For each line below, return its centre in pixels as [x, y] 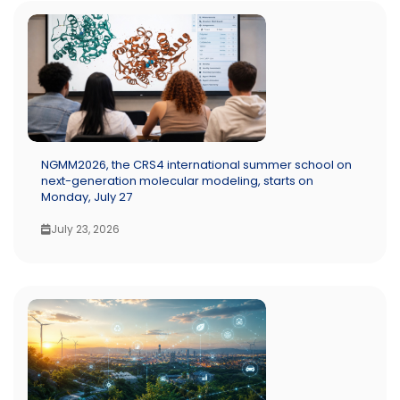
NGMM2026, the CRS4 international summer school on [196, 165]
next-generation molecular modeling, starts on [177, 181]
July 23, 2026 [85, 229]
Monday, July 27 [87, 197]
